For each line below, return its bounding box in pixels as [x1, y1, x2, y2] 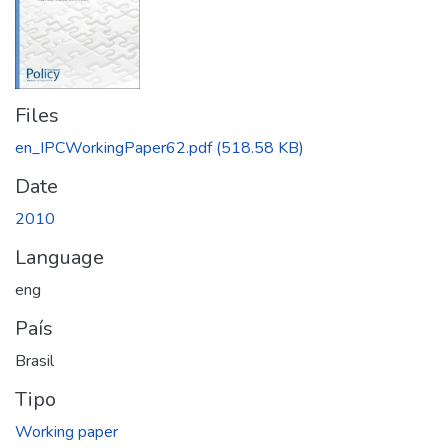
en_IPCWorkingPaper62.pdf [15, 136, 212, 159]
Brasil [15, 349, 54, 372]
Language [15, 243, 104, 271]
